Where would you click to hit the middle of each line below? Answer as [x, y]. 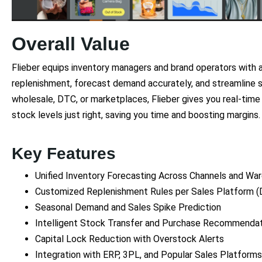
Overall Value [71, 44]
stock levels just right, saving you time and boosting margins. [136, 115]
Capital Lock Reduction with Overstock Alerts [130, 239]
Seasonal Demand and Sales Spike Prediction [128, 207]
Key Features [64, 153]
